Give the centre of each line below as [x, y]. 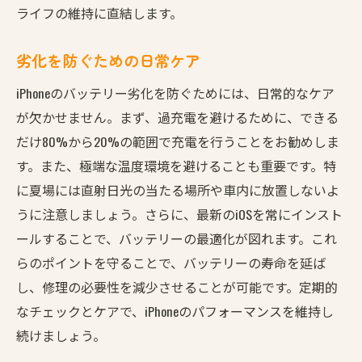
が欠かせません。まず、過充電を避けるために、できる [177, 117]
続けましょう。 [61, 335]
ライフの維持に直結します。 [99, 13]
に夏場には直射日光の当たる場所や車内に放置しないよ [178, 189]
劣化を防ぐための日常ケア [108, 60]
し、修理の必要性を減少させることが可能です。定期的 [177, 286]
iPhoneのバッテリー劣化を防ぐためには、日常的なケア [175, 93]
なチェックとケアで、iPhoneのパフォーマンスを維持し [175, 311]
